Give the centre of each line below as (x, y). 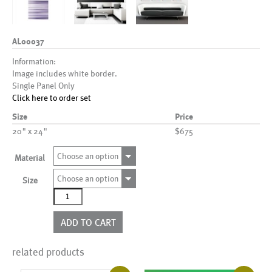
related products (48, 251)
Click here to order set (52, 97)
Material (30, 157)
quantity (68, 206)
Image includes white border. (65, 73)
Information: (34, 61)
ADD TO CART (88, 222)
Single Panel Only (43, 85)
